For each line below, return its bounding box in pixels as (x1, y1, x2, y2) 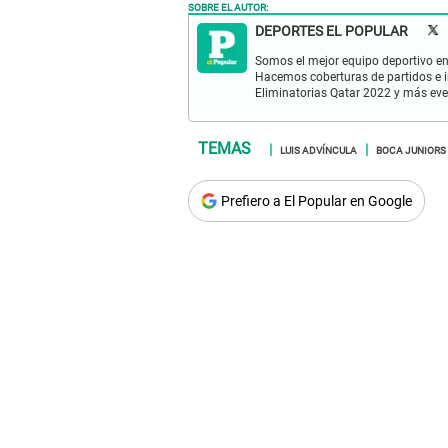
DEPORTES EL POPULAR (255, 22, 408, 39)
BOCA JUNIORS (376, 140, 446, 157)
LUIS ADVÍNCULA (280, 140, 357, 157)
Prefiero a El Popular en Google (221, 192, 412, 209)
